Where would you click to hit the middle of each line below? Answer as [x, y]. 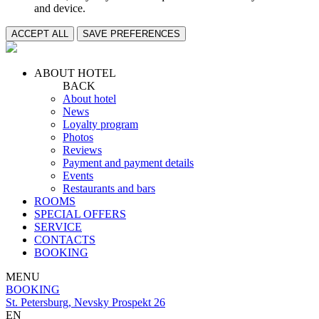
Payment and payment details [128, 163]
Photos [78, 137]
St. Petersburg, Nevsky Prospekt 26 [85, 302]
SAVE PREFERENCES [131, 34]
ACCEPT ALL [40, 34]
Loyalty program [100, 124]
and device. [60, 8]
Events [78, 176]
